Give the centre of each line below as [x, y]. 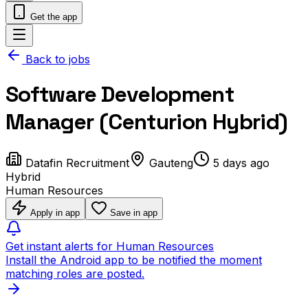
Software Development [120, 95]
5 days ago [241, 163]
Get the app [52, 17]
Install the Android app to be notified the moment [134, 260]
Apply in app [55, 212]
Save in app [132, 212]
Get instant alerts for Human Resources [110, 246]
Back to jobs [56, 59]
